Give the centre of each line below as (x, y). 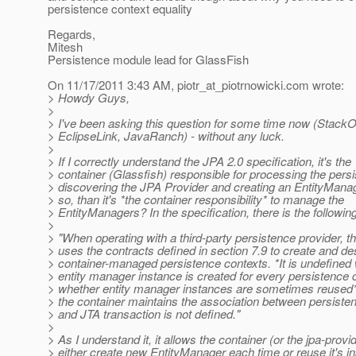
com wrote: (315, 85)
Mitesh (65, 47)
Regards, (72, 34)
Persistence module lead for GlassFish (148, 60)
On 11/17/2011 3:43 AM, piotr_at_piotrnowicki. (167, 85)
